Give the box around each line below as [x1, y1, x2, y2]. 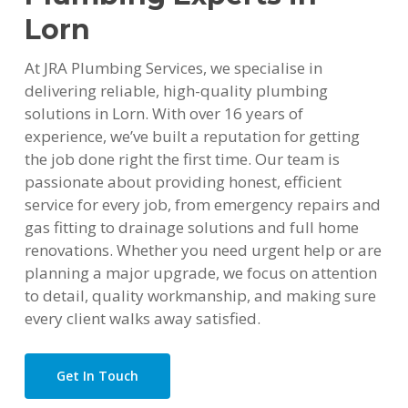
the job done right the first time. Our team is [24, 148, 340, 170]
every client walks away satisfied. [24, 308, 260, 330]
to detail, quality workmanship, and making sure [24, 285, 376, 307]
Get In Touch [56, 366, 138, 384]
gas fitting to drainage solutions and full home [24, 217, 359, 239]
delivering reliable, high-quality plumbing [24, 80, 328, 102]
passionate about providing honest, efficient [24, 171, 342, 193]
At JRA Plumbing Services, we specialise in [24, 57, 322, 79]
